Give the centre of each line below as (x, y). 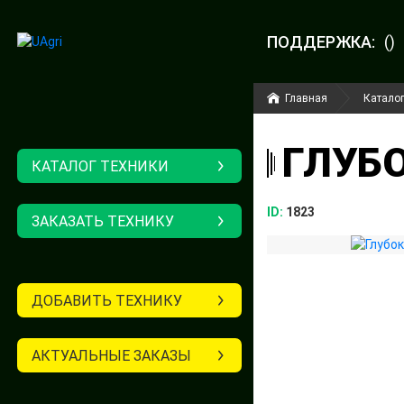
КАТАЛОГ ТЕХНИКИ (100, 166)
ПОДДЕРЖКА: (321, 41)
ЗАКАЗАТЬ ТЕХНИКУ (102, 221)
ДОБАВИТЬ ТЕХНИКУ (106, 301)
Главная (306, 98)
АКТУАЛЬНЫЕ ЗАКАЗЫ (111, 356)
